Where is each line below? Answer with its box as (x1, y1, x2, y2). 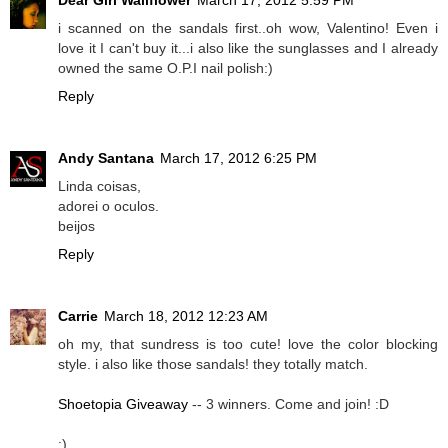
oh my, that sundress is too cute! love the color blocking (58, 335, 438, 352)
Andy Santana (58, 149, 154, 166)
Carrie (58, 307, 98, 324)
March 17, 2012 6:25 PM (160, 149, 317, 166)
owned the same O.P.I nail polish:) (58, 59, 273, 76)
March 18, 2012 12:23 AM (104, 307, 268, 324)
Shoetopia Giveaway (58, 395, 188, 412)
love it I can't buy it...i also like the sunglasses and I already (58, 39, 438, 56)
